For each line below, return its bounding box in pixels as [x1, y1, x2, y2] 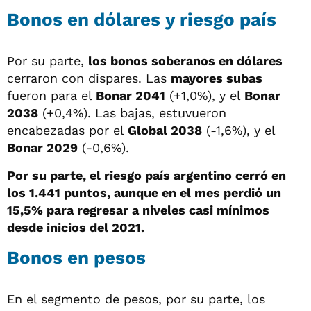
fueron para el [7, 87, 96, 103]
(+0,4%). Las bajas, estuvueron [38, 105, 226, 120]
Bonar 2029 [7, 140, 78, 155]
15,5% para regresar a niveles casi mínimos [7, 202, 269, 217]
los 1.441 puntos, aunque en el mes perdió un [7, 185, 281, 200]
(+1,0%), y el [165, 87, 241, 103]
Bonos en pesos [7, 246, 146, 268]
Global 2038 [128, 122, 202, 137]
